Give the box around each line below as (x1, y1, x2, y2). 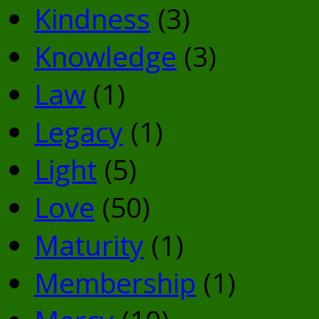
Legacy (34, 113, 123, 151)
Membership (34, 263, 196, 302)
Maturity (34, 226, 144, 264)
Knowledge (34, 37, 177, 75)
